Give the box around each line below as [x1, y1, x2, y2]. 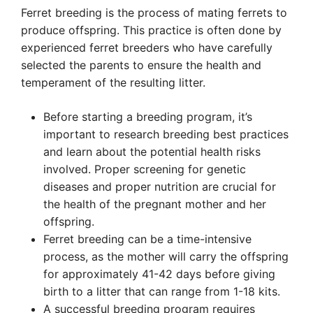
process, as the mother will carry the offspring [43, 249, 289, 263]
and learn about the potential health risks [43, 145, 261, 159]
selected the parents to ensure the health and [21, 58, 261, 72]
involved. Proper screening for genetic [43, 162, 246, 176]
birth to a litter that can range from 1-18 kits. [43, 284, 280, 298]
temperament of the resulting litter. [21, 75, 205, 89]
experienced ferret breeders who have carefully [21, 41, 272, 54]
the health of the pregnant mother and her [43, 197, 266, 211]
